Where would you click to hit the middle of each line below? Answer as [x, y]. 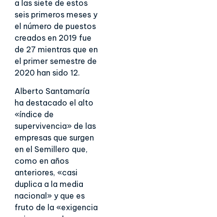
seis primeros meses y [56, 14]
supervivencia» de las [55, 126]
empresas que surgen [54, 138]
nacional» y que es [50, 196]
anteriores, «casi [46, 173]
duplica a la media [49, 184]
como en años [42, 161]
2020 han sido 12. [47, 72]
